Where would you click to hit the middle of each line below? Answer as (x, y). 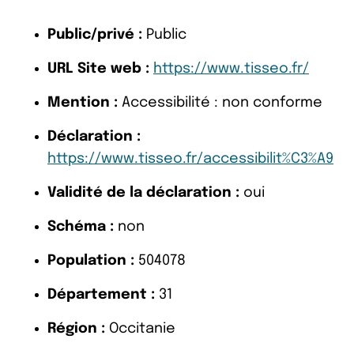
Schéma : (81, 226)
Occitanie (140, 328)
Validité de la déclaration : (143, 192)
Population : (91, 260)
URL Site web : (98, 68)
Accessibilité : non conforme (220, 102)
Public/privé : (95, 34)
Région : (76, 328)
